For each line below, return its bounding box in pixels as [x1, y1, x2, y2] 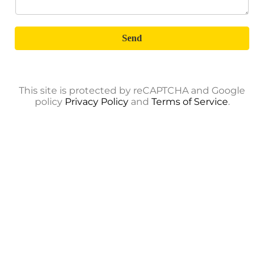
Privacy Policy [64, 96, 128, 107]
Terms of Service [151, 96, 228, 107]
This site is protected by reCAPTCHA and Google [19, 85, 245, 96]
